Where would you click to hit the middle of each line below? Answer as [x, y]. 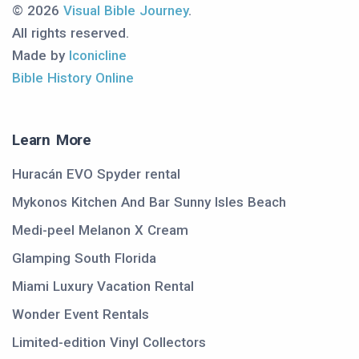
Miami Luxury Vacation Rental [103, 286]
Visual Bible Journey [126, 11]
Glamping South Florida [84, 258]
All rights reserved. [71, 33]
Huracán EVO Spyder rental [96, 174]
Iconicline [98, 56]
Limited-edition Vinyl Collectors [109, 343]
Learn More [52, 140]
